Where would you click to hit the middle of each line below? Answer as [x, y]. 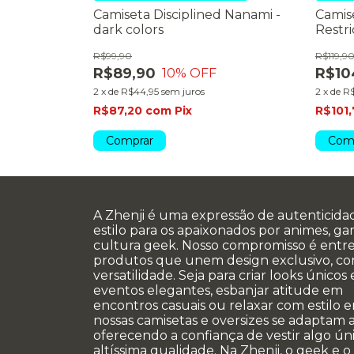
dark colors [128, 29]
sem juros [183, 91]
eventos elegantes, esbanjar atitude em [218, 290]
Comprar [130, 140]
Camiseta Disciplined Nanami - [187, 14]
